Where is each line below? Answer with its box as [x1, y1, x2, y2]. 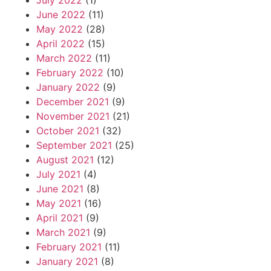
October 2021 [36, 125, 99, 137]
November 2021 [36, 110, 109, 123]
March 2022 [36, 52, 92, 65]
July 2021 [36, 168, 80, 181]
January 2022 [36, 81, 100, 94]
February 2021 [36, 241, 102, 253]
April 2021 [36, 212, 83, 224]
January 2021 [36, 255, 98, 268]
